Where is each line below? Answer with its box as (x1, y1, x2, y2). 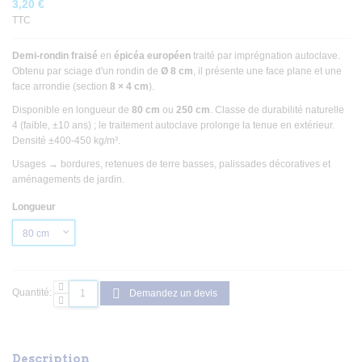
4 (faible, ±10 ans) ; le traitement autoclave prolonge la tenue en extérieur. (12, 119, 335, 131)
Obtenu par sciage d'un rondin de (12, 65, 161, 78)
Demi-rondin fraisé (12, 50, 98, 62)
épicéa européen (114, 50, 191, 62)
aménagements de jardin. (12, 173, 124, 185)
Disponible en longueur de (12, 103, 132, 116)
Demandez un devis (128, 288, 217, 300)
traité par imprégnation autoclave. (191, 50, 340, 62)
